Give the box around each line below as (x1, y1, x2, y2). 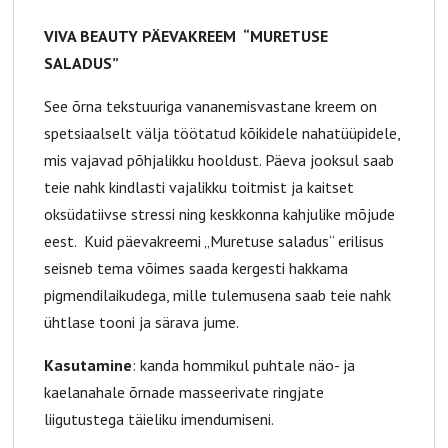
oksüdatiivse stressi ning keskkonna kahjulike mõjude (44, 204, 396, 225)
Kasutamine (44, 355, 133, 376)
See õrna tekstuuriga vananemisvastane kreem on (44, 96, 378, 117)
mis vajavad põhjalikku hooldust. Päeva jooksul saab (44, 150, 395, 171)
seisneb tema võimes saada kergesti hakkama (44, 258, 349, 279)
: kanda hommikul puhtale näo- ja (132, 355, 356, 376)
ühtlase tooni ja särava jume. (44, 312, 240, 333)
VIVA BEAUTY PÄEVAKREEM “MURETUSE (44, 26, 329, 47)
